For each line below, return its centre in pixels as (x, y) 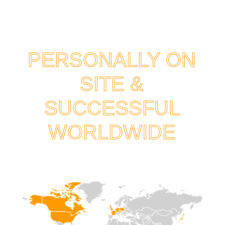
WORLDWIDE (112, 132)
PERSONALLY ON (112, 60)
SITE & (112, 84)
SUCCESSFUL (112, 108)
